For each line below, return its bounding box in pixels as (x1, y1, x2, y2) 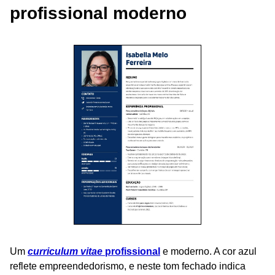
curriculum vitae (28, 246, 103, 257)
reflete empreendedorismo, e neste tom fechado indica (10, 261, 246, 272)
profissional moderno (10, 3, 187, 23)
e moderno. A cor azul (160, 246, 257, 257)
